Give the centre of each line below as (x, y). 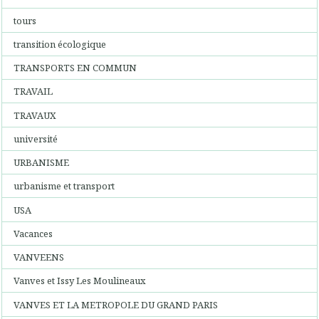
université (36, 138)
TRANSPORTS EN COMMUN (75, 68)
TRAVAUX (35, 115)
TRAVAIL (33, 91)
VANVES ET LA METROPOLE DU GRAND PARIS (116, 304)
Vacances (33, 233)
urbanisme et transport (64, 186)
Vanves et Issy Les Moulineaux (80, 281)
